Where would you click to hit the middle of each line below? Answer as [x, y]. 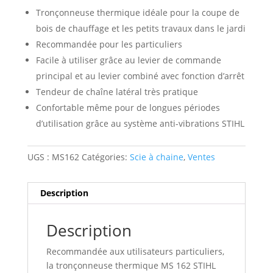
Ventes [201, 157]
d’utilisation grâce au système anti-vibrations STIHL [140, 123]
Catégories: [105, 157]
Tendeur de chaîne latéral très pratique [117, 91]
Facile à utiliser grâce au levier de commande [128, 60]
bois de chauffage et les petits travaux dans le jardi [140, 28]
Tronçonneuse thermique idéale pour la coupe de [137, 12]
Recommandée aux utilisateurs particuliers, [135, 251]
